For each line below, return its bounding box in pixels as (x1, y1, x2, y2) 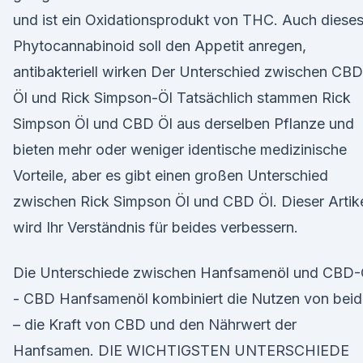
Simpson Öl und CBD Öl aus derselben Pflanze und (13, 115, 354, 132)
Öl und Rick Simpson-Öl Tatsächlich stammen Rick (13, 89, 351, 106)
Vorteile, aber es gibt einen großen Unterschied (13, 167, 328, 184)
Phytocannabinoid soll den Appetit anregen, (13, 37, 306, 54)
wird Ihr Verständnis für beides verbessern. (13, 219, 298, 236)
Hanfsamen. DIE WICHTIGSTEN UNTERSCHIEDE (13, 342, 349, 359)
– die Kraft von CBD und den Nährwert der (13, 316, 297, 333)
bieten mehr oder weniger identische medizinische (13, 141, 347, 158)
